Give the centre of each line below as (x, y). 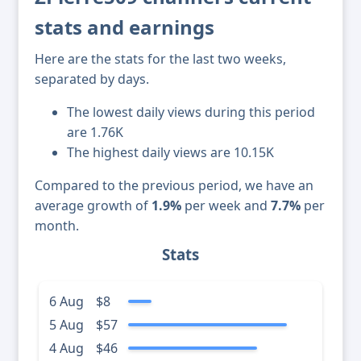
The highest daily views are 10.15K (170, 153)
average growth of (93, 206)
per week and (226, 206)
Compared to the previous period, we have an (174, 186)
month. (57, 226)
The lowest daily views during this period (191, 112)
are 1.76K (95, 133)
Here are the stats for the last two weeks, (160, 59)
